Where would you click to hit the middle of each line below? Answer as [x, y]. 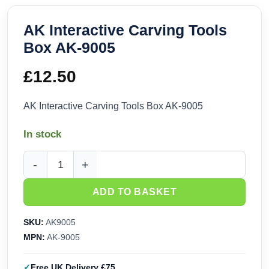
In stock [42, 134]
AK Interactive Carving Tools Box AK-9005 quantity [128, 171]
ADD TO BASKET [134, 192]
